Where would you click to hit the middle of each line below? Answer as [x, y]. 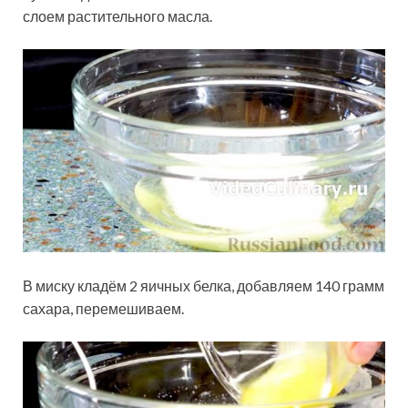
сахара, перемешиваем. [103, 308]
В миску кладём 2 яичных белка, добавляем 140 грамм [204, 285]
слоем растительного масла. [117, 15]
